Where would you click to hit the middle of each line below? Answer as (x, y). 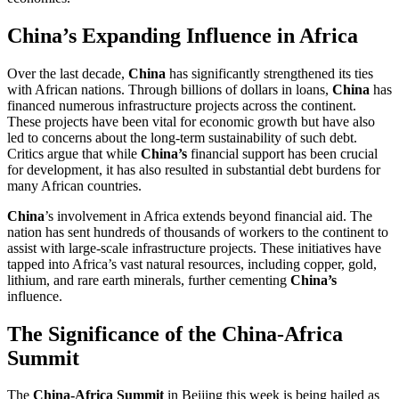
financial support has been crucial (282, 153)
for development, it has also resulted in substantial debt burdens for (194, 169)
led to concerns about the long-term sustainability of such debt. (182, 137)
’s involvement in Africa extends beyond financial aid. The (208, 216)
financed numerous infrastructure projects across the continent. (182, 105)
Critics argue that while (74, 153)
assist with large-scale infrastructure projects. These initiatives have (194, 248)
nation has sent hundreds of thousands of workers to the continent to (198, 232)
